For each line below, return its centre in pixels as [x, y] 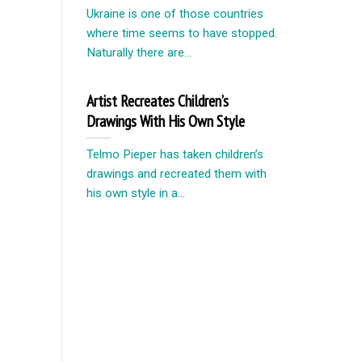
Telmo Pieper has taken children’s [175, 155]
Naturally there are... [139, 52]
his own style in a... [136, 194]
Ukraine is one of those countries [175, 13]
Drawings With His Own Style [166, 121]
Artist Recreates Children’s [158, 101]
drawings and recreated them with [177, 174]
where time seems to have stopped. [182, 33]
